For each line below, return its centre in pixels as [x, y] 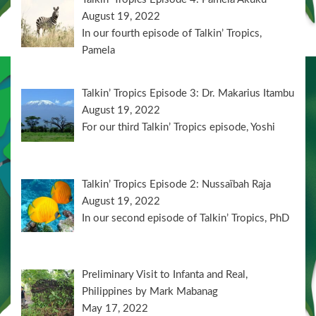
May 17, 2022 [115, 308]
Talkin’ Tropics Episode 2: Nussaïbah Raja [177, 184]
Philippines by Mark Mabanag [150, 291]
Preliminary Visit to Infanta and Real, [165, 274]
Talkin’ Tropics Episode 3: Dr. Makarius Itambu [188, 94]
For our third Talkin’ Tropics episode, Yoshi [179, 128]
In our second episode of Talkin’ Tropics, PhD [186, 218]
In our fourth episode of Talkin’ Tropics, [172, 33]
